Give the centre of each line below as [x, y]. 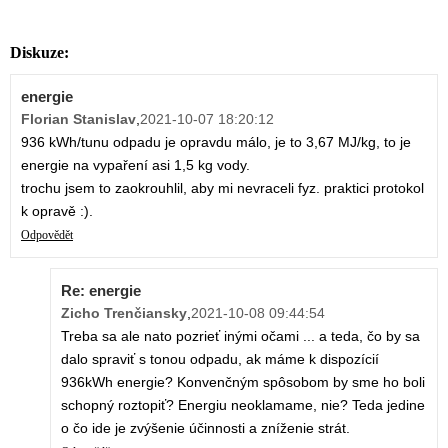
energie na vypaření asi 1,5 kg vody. [135, 165]
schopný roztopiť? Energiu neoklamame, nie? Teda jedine [243, 405]
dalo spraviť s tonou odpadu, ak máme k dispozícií [220, 359]
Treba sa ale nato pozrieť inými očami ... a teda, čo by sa [240, 336]
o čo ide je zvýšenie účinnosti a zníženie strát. [205, 428]
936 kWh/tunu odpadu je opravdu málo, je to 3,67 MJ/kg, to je [216, 142]
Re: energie [101, 291]
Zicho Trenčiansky [124, 313]
